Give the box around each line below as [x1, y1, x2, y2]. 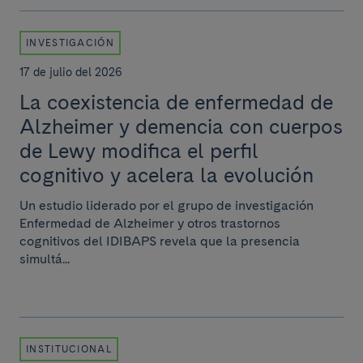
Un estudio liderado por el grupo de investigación [19, 198, 314, 213]
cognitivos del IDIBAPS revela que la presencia [19, 233, 300, 249]
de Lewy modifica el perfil [19, 139, 258, 163]
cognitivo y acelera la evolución [19, 163, 314, 187]
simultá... [19, 251, 70, 267]
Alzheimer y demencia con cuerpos [19, 114, 343, 139]
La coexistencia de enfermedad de [19, 90, 333, 114]
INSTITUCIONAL [26, 344, 112, 355]
